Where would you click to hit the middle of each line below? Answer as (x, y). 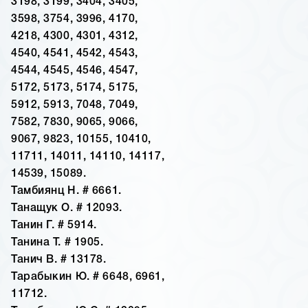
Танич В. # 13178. (59, 260)
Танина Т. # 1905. (57, 243)
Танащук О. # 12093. (67, 209)
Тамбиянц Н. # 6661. (66, 191)
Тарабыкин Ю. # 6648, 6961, (88, 277)
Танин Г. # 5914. (54, 226)
